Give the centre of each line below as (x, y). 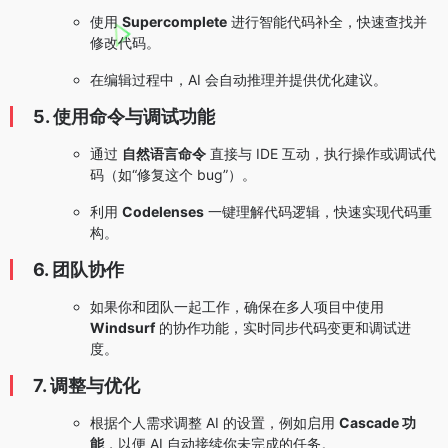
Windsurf (122, 328)
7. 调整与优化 (86, 386)
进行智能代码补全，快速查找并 (327, 22)
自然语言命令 (164, 154)
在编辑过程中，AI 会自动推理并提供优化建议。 (238, 80)
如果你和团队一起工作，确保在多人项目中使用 (237, 307)
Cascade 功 (377, 423)
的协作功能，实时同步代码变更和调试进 (283, 328)
